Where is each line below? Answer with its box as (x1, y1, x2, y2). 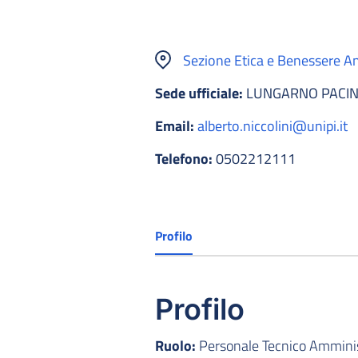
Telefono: (155, 147, 213, 169)
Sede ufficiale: (155, 82, 243, 104)
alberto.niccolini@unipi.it (197, 114, 348, 137)
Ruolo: (155, 334, 196, 356)
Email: (155, 114, 194, 137)
